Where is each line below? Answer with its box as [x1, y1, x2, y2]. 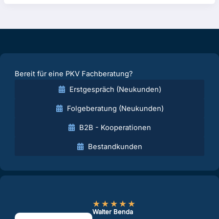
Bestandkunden [88, 142, 142, 151]
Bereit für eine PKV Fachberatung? [15, 69, 132, 79]
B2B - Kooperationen [79, 123, 151, 132]
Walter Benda [92, 207, 133, 216]
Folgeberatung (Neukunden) [66, 104, 164, 113]
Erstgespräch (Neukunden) [69, 85, 161, 94]
